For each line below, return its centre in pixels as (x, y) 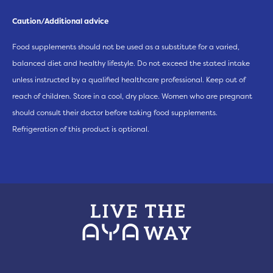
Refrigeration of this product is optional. (81, 129)
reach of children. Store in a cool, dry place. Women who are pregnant (132, 96)
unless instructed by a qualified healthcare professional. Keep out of (129, 80)
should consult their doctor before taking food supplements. (115, 112)
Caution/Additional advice (60, 21)
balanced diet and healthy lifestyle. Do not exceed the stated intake (131, 63)
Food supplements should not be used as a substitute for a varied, (126, 47)
